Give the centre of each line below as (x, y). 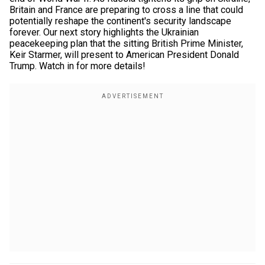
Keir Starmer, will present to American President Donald (124, 55)
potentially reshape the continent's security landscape (120, 21)
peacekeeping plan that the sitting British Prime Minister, (126, 43)
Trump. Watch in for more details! (77, 66)
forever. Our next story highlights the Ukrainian (104, 32)
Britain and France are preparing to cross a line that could (126, 10)
